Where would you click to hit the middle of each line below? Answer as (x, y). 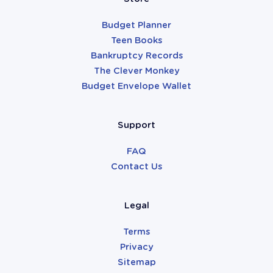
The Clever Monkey (136, 70)
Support (136, 125)
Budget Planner (136, 25)
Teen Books (136, 40)
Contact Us (136, 166)
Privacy (136, 246)
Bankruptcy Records (136, 55)
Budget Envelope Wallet (136, 86)
